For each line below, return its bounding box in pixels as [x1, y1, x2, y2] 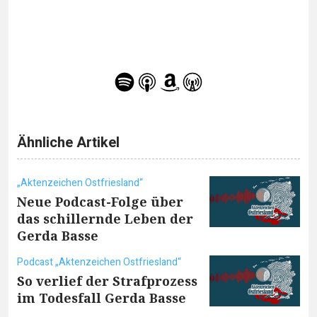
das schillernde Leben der [17, 210, 193, 228]
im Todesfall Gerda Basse [17, 289, 186, 307]
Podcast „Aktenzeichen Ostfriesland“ [17, 255, 181, 270]
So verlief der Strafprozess [17, 272, 197, 290]
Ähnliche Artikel [17, 132, 120, 154]
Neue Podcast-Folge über [17, 193, 183, 211]
